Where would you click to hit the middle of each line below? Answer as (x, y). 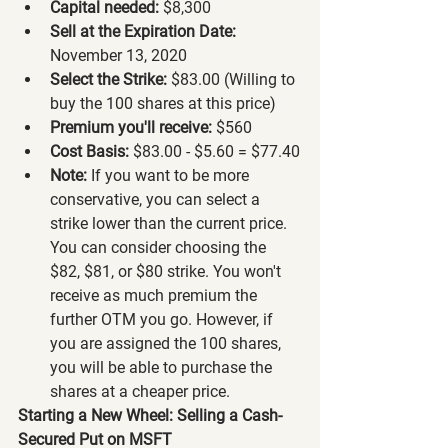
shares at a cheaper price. (140, 391)
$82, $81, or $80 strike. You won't (167, 271)
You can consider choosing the (160, 247)
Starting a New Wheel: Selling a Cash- (150, 415)
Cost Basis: (89, 151)
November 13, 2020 (118, 55)
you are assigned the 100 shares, (167, 343)
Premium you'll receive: (131, 127)
